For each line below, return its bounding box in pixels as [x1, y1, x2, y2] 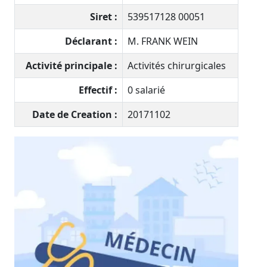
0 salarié [128, 83, 165, 97]
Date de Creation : [32, 108, 117, 122]
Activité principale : [26, 59, 117, 73]
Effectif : [79, 83, 117, 97]
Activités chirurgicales [128, 59, 226, 73]
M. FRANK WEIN [128, 35, 198, 48]
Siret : [90, 10, 117, 24]
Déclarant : [65, 35, 117, 48]
